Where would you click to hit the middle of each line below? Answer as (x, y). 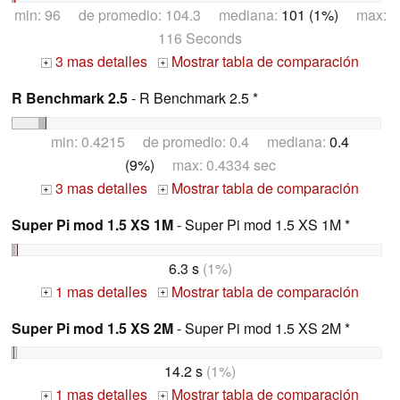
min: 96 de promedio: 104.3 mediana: (147, 15)
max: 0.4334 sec (215, 164)
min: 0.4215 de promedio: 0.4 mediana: (190, 141)
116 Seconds (200, 38)
